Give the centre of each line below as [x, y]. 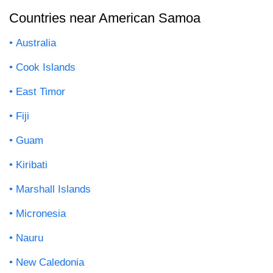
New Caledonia [50, 263]
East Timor [41, 92]
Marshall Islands [53, 190]
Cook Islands [46, 68]
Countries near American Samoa [105, 18]
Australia [36, 43]
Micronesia [41, 214]
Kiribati [32, 165]
